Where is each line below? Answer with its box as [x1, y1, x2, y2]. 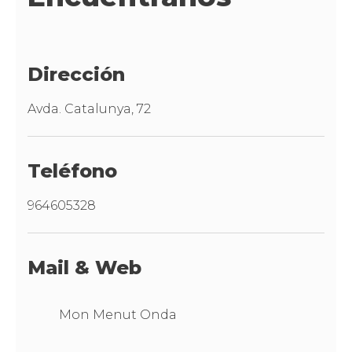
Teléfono [27, 159, 117, 182]
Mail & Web [27, 255, 141, 279]
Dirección [27, 62, 125, 86]
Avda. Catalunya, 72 [27, 101, 151, 116]
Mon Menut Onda [59, 306, 177, 322]
